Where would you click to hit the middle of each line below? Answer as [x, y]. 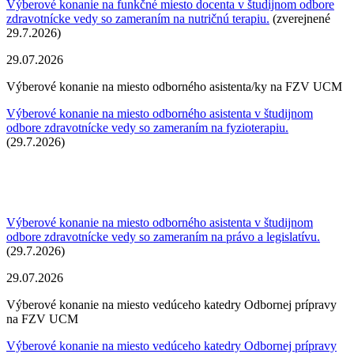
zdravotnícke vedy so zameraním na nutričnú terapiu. [138, 18]
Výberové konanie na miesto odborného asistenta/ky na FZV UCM [174, 86]
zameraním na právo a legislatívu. [237, 236]
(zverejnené [300, 18]
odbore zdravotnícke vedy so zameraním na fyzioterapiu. [147, 127]
